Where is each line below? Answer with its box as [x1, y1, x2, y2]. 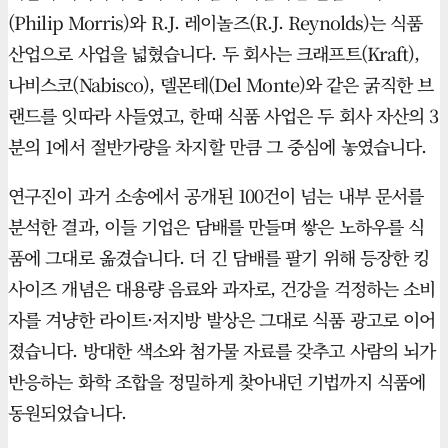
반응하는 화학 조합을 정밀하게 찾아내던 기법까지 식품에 [8, 368, 425, 395]
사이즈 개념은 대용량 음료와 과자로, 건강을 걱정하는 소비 [8, 275, 436, 302]
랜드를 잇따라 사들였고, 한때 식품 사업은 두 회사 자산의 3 [8, 102, 439, 129]
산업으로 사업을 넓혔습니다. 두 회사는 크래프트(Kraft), [8, 40, 420, 67]
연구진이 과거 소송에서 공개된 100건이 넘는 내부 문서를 [8, 182, 424, 209]
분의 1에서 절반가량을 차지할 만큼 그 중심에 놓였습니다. [8, 133, 427, 160]
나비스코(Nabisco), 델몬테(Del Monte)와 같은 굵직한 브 [8, 71, 433, 98]
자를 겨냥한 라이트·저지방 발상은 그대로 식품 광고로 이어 [8, 306, 436, 333]
